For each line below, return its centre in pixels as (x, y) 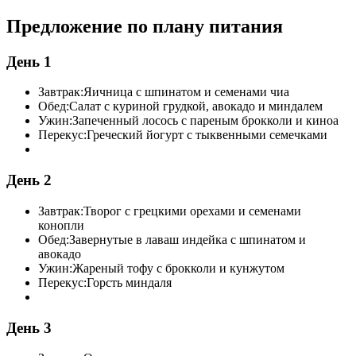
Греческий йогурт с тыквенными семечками (207, 135)
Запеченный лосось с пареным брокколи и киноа (205, 121)
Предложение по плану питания (145, 26)
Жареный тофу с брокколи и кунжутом (178, 268)
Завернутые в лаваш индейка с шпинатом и (188, 239)
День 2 (29, 180)
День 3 (29, 327)
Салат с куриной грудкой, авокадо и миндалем (196, 106)
